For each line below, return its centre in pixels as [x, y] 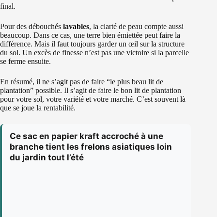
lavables [76, 27]
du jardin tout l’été [47, 158]
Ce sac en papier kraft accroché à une [86, 136]
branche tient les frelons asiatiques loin [91, 147]
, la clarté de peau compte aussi [136, 27]
